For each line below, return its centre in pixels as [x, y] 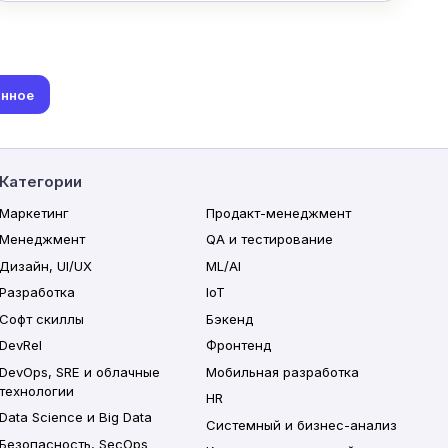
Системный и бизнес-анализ [301, 424]
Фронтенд [238, 345]
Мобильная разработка [282, 371]
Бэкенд [229, 318]
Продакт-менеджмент [278, 212]
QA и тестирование [269, 239]
